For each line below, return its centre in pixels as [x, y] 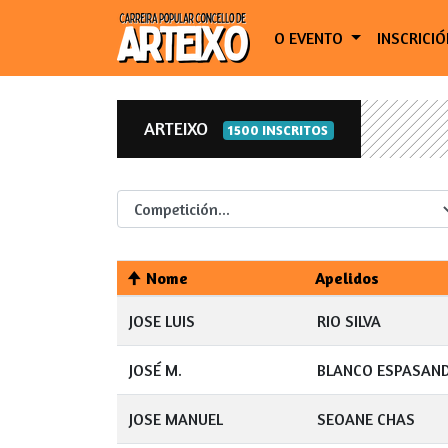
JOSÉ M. [155, 370]
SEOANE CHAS [366, 419]
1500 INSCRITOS [278, 130]
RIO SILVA [349, 321]
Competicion [116, 189]
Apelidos [347, 278]
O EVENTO [310, 38]
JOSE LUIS [162, 321]
